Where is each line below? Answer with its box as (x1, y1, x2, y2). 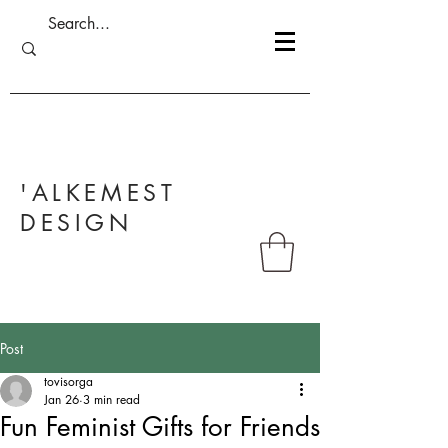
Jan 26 (44, 391, 79, 409)
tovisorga (44, 373, 93, 391)
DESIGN (20, 208, 133, 238)
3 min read (83, 391, 140, 409)
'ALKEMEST (20, 178, 177, 208)
